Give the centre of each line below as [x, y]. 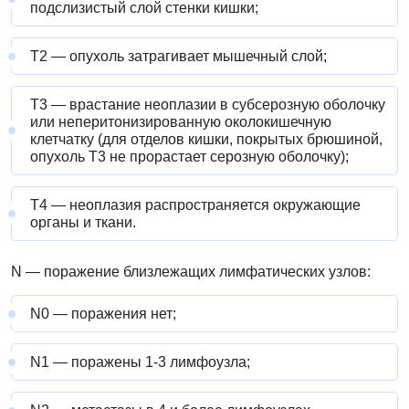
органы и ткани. [83, 223]
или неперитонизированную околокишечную [181, 122]
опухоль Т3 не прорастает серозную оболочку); [189, 157]
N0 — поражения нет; [103, 314]
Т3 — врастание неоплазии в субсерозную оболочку [208, 105]
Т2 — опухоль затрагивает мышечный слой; [178, 57]
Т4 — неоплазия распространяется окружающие [195, 205]
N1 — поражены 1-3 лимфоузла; [140, 362]
